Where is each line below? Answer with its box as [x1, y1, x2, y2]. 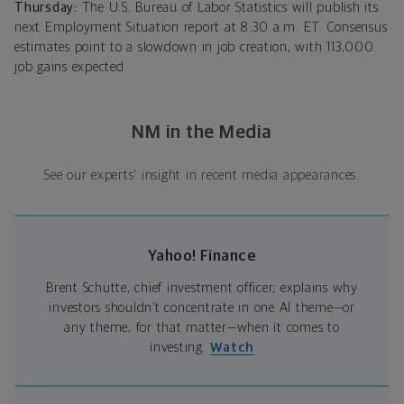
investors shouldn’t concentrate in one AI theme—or [49, 300, 355, 315]
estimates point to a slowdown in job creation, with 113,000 [14, 40, 374, 54]
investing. [150, 340, 211, 354]
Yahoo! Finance [148, 248, 256, 264]
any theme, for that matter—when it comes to [64, 320, 340, 335]
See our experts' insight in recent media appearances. [44, 168, 360, 182]
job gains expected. [14, 60, 128, 74]
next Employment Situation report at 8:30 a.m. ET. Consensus [14, 20, 388, 34]
